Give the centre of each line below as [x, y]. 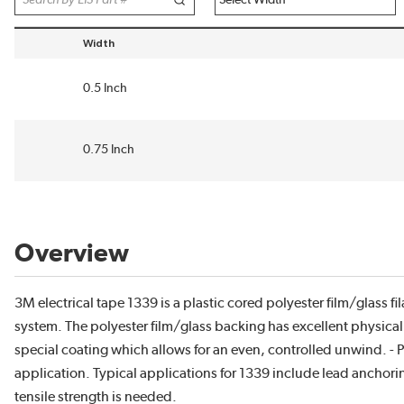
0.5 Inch [105, 88]
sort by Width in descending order [170, 50]
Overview [72, 254]
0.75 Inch [109, 150]
